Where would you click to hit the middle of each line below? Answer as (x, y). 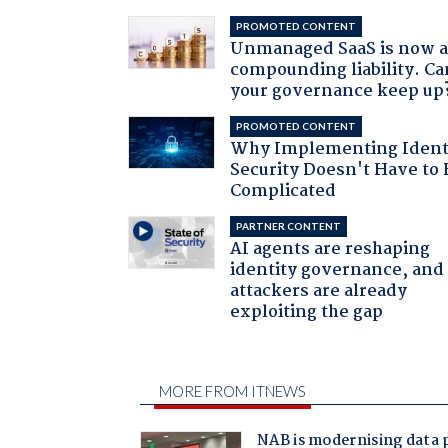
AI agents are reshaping (330, 249)
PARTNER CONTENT (289, 225)
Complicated (283, 191)
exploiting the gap (307, 312)
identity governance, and (337, 270)
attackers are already (319, 291)
